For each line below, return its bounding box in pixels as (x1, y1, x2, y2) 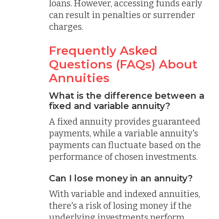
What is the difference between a (49, 90, 204, 101)
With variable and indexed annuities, (49, 189, 200, 199)
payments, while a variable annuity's (49, 128, 198, 139)
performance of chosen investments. (49, 151, 197, 162)
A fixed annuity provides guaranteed (49, 116, 200, 127)
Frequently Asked (49, 43, 157, 58)
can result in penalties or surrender (49, 10, 195, 21)
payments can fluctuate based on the (49, 139, 201, 151)
